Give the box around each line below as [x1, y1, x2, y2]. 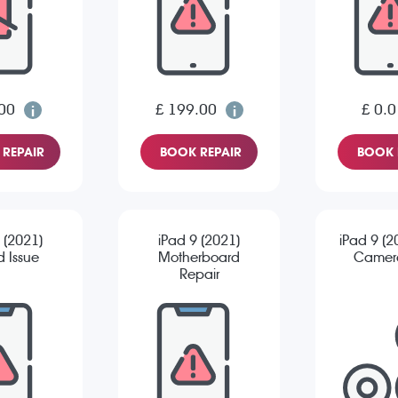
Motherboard [158, 249, 240, 267]
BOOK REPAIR [160, 145, 242, 160]
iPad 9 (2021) [158, 232, 240, 250]
